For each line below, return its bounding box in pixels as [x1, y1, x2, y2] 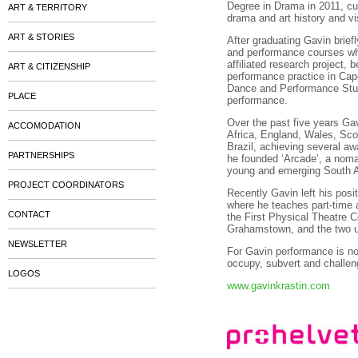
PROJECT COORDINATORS [8, 180, 124, 189]
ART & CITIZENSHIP [8, 62, 90, 71]
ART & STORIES [8, 32, 74, 42]
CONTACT [8, 209, 50, 219]
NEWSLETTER [8, 239, 67, 249]
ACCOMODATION [8, 121, 81, 130]
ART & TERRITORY [8, 2, 87, 12]
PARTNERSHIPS [8, 150, 74, 160]
